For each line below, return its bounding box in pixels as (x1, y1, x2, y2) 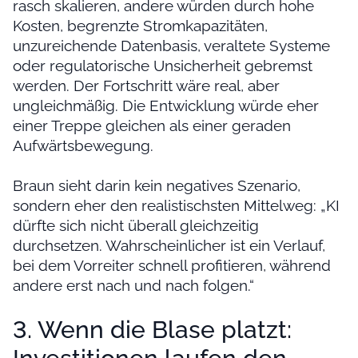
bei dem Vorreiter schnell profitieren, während (13, 257, 331, 275)
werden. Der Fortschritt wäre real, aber (13, 77, 280, 95)
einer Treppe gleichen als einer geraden (13, 117, 291, 135)
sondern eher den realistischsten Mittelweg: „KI (13, 197, 340, 215)
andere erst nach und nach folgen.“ (13, 276, 254, 295)
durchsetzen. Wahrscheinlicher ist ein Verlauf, (13, 237, 325, 255)
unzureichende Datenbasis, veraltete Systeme (13, 37, 330, 55)
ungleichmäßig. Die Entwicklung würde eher (13, 97, 319, 115)
